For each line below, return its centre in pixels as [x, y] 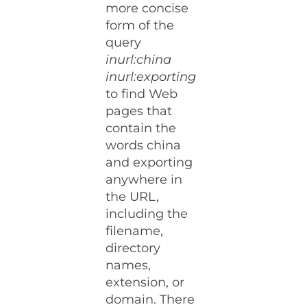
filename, [135, 231]
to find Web [142, 94]
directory [133, 248]
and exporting [149, 163]
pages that [139, 111]
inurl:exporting [151, 77]
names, [128, 266]
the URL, [133, 197]
